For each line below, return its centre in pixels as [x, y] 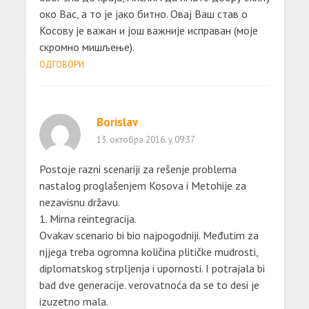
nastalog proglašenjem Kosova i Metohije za [142, 185]
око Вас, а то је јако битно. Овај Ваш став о [143, 13]
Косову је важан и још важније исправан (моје [148, 30]
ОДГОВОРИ [61, 64]
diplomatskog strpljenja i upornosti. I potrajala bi [152, 268]
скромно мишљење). [87, 47]
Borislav [117, 122]
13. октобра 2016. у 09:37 [146, 139]
